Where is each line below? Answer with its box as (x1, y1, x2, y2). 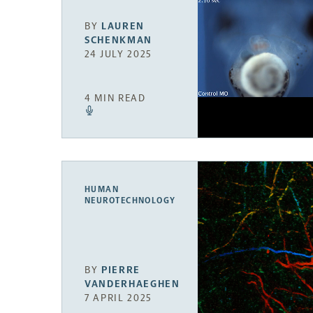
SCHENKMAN (85, 34, 153, 47)
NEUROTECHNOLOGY (85, 195, 176, 205)
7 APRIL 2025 (85, 292, 153, 305)
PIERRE (101, 264, 141, 277)
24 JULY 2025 (85, 48, 153, 61)
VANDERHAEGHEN (85, 278, 180, 291)
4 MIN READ (85, 92, 146, 104)
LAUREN (101, 20, 145, 33)
